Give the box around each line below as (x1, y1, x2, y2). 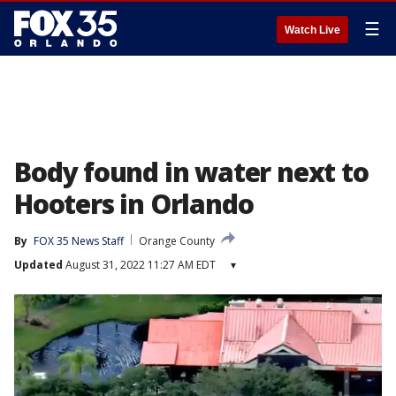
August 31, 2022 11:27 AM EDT (63, 257, 216, 272)
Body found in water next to (14, 154, 369, 190)
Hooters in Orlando (14, 186, 254, 222)
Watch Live (285, 24, 340, 36)
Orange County (139, 233, 215, 248)
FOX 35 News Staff (34, 233, 124, 248)
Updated (14, 257, 63, 272)
